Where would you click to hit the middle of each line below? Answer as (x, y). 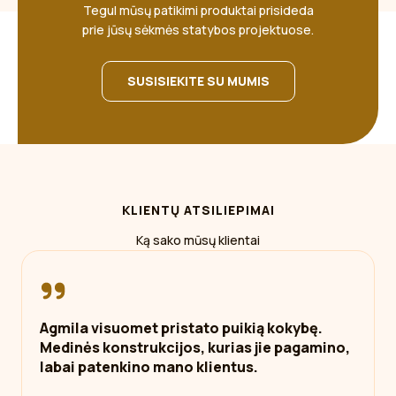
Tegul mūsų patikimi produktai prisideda (198, 10)
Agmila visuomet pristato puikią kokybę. (181, 328)
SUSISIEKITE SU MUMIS (198, 81)
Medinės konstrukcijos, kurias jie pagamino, (195, 347)
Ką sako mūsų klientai (198, 240)
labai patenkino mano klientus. (149, 367)
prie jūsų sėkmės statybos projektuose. (198, 30)
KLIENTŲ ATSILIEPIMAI (198, 210)
